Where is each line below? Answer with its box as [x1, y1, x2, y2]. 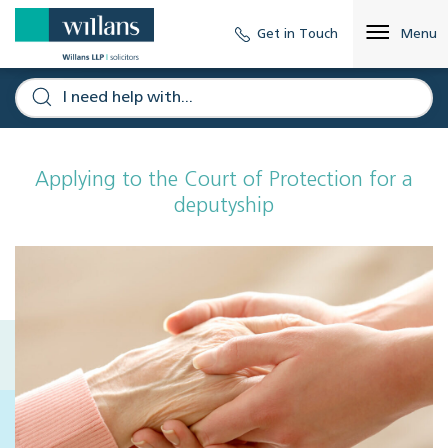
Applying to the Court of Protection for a [35, 170, 413, 192]
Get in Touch [257, 27, 338, 41]
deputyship [174, 196, 274, 218]
